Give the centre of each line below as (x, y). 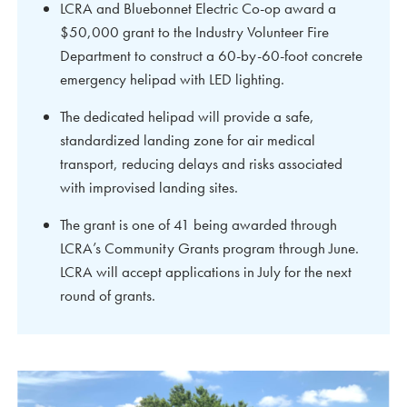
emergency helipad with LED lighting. (172, 79)
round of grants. (108, 296)
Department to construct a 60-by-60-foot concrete (211, 56)
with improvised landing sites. (149, 188)
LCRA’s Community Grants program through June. (209, 248)
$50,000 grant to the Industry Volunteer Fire (194, 32)
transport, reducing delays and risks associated (201, 164)
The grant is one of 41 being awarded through (199, 225)
